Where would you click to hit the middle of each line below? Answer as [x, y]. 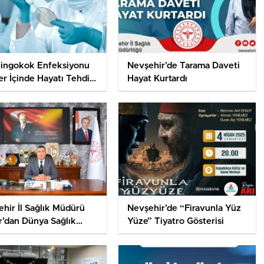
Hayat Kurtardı [157, 79]
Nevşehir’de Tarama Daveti [183, 66]
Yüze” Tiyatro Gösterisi [175, 222]
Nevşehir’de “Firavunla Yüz [184, 209]
